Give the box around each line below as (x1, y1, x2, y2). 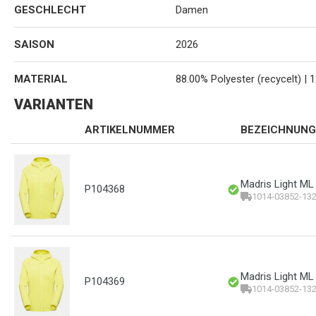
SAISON (14, 38, 54, 51)
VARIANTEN (14, 96, 93, 113)
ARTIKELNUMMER (85, 123, 175, 136)
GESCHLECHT (14, 4, 86, 16)
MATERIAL (14, 73, 68, 85)
